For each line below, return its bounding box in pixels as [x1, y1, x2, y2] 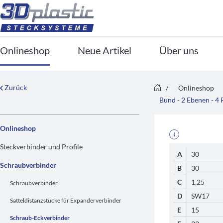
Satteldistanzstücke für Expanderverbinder [10, 197, 121, 204]
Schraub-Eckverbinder [10, 214, 70, 222]
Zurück [3, 83, 27, 92]
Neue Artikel [78, 44, 131, 56]
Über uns [159, 44, 199, 56]
